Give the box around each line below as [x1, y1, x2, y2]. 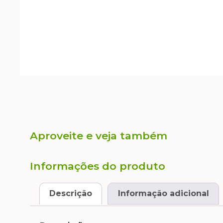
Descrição [49, 188, 93, 198]
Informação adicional [117, 188, 209, 198]
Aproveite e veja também [30, 129, 167, 142]
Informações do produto [30, 160, 165, 173]
